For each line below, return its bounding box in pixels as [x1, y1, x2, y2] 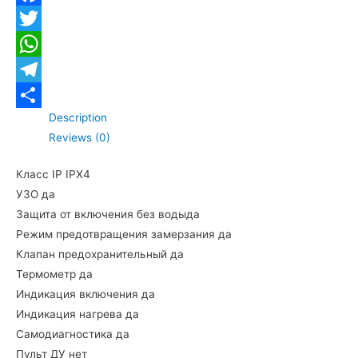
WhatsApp [16, 62, 69, 76]
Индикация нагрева [16, 307, 125, 320]
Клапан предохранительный [16, 247, 170, 261]
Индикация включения [16, 287, 141, 300]
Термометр [16, 267, 79, 280]
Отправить [16, 113, 73, 127]
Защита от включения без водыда [16, 207, 200, 221]
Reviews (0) [49, 130, 111, 144]
